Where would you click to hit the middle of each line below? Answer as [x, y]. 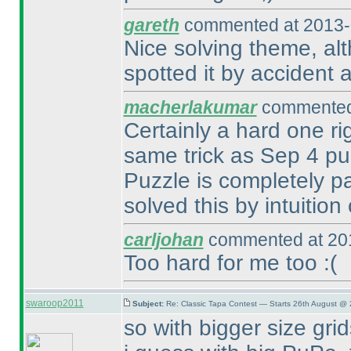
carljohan [163, 240]
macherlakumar [190, 107]
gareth [151, 25]
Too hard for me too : [226, 263]
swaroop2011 [54, 303]
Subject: [149, 304]
